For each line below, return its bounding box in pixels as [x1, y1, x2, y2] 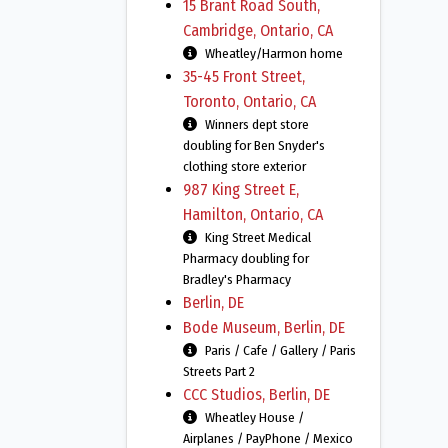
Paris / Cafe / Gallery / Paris [205, 342, 356, 359]
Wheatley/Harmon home [205, 45, 343, 62]
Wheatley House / [205, 409, 304, 426]
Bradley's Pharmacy [183, 271, 291, 288]
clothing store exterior [183, 158, 306, 175]
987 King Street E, [183, 180, 299, 199]
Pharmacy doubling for [183, 250, 309, 267]
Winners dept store [205, 116, 309, 133]
